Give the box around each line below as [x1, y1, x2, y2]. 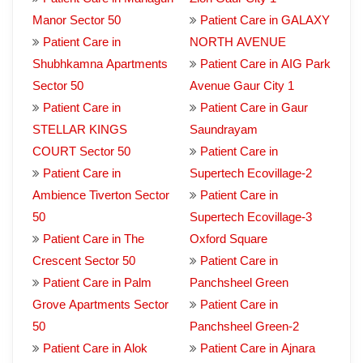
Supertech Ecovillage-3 [190, 210, 312, 224]
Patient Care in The [43, 232, 144, 246]
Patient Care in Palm [43, 275, 152, 289]
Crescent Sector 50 [32, 254, 135, 267]
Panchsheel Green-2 [190, 319, 299, 333]
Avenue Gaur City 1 [190, 79, 294, 92]
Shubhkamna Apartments [32, 57, 168, 70]
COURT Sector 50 [32, 144, 130, 158]
